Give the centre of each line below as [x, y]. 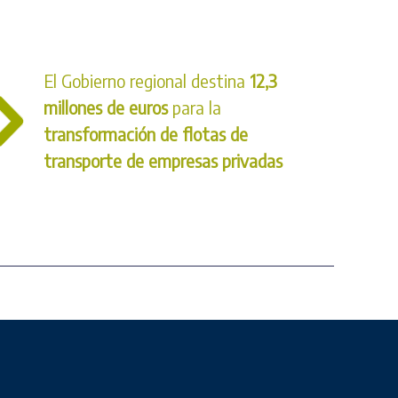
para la [195, 107]
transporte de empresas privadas [163, 161]
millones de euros [106, 107]
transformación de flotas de [146, 134]
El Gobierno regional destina [147, 81]
